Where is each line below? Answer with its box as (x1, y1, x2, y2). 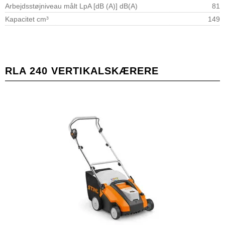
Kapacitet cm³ (5, 15, 49, 23)
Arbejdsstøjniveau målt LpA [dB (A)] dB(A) (5, 2, 138, 10)
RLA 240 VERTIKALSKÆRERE (5, 65, 159, 76)
